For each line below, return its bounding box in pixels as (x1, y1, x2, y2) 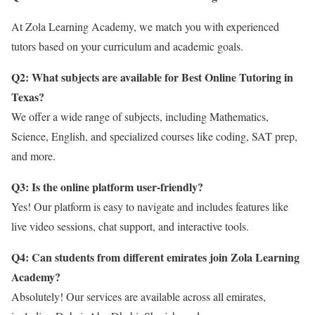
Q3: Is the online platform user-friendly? (11, 178, 203, 195)
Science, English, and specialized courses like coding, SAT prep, (11, 128, 297, 143)
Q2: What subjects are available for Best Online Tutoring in (11, 68, 293, 85)
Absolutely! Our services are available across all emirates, (11, 288, 266, 304)
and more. (11, 148, 56, 163)
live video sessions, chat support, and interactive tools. (11, 218, 249, 233)
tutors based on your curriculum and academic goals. (11, 38, 243, 53)
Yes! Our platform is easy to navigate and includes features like (11, 198, 288, 214)
